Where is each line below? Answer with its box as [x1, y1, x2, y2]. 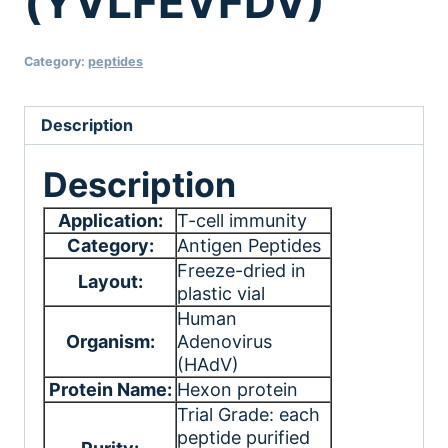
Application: [57, 209, 163, 231]
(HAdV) [177, 353, 239, 375]
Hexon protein [177, 378, 298, 400]
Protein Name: [48, 378, 172, 400]
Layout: [77, 270, 143, 292]
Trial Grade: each [177, 403, 320, 425]
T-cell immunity [177, 209, 307, 231]
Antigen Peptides [177, 234, 321, 256]
